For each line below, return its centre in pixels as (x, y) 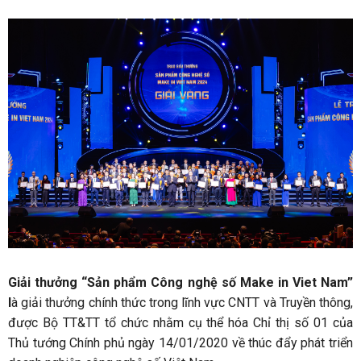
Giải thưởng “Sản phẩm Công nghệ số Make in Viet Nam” (180, 283)
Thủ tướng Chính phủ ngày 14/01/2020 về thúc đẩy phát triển (180, 343)
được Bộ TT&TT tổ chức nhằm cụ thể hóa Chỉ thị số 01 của (180, 323)
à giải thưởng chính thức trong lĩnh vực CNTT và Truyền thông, (182, 303)
